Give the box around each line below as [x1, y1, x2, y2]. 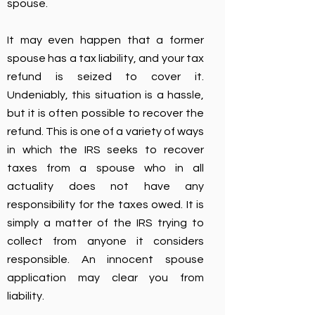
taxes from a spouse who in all [7, 162, 204, 174]
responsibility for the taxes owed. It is [7, 199, 204, 210]
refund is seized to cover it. [7, 71, 204, 82]
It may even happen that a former [7, 34, 204, 46]
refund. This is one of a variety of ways [7, 126, 204, 137]
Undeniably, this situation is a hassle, [7, 89, 204, 101]
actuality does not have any [7, 181, 204, 192]
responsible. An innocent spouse [7, 254, 204, 265]
